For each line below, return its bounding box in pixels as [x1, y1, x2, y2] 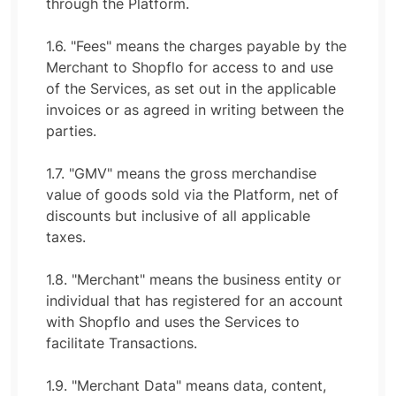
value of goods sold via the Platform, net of [46, 186, 339, 203]
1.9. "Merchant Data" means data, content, [46, 377, 326, 394]
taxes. [46, 228, 86, 246]
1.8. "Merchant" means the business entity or [46, 270, 341, 288]
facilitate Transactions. [46, 334, 197, 352]
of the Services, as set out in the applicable [46, 80, 336, 97]
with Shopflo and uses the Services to [46, 313, 300, 331]
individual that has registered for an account [46, 292, 343, 309]
